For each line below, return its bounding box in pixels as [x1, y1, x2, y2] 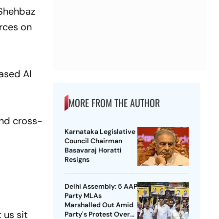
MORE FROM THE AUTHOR [68, 95, 160, 110]
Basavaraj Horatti [64, 146, 122, 155]
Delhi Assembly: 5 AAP [64, 182, 137, 191]
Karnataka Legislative [64, 127, 135, 136]
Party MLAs [64, 191, 102, 200]
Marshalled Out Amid [64, 200, 133, 210]
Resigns [64, 155, 89, 164]
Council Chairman [64, 136, 122, 146]
